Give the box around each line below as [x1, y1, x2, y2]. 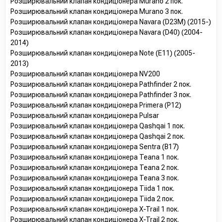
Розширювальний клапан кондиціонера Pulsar [10, 111, 159, 119]
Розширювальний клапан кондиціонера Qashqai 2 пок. [10, 132, 185, 140]
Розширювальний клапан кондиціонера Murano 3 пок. [10, 7, 183, 15]
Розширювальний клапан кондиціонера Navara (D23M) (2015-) [10, 17, 211, 26]
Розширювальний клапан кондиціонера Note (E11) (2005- [10, 49, 195, 57]
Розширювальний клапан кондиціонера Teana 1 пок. [10, 153, 179, 161]
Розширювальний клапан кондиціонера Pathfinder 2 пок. [10, 80, 191, 88]
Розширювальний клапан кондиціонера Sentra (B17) [10, 142, 179, 151]
